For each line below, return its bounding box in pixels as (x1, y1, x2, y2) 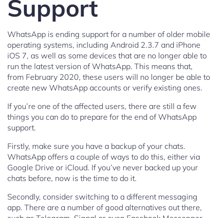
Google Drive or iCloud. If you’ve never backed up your (7, 163, 198, 173)
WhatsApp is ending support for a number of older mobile (7, 29, 210, 39)
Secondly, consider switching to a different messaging (7, 192, 198, 202)
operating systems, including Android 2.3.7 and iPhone (7, 40, 200, 50)
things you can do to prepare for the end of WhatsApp (7, 112, 197, 122)
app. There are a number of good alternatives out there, (7, 202, 202, 213)
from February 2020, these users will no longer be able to (7, 72, 210, 82)
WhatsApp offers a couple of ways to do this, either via (7, 152, 200, 162)
